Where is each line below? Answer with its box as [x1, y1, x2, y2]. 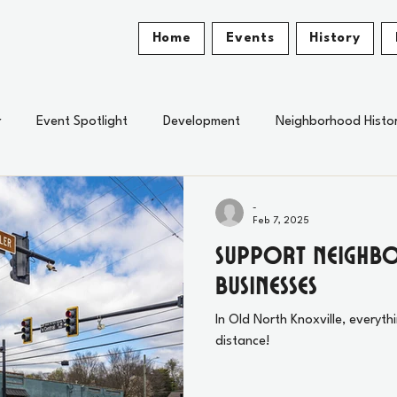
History [309, 32, 361, 45]
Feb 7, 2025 [253, 216, 309, 226]
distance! [215, 335, 270, 348]
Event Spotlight [36, 115, 128, 128]
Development [163, 115, 240, 128]
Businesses [215, 269, 317, 300]
